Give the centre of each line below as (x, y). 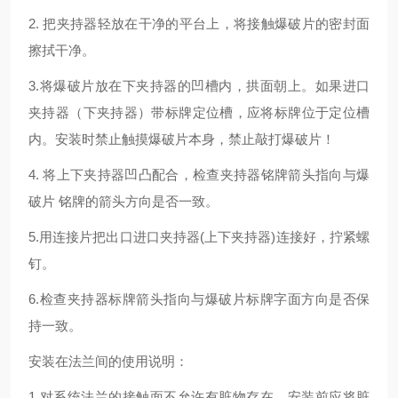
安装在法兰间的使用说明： (108, 361)
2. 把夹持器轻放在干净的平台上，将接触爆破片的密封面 (199, 24)
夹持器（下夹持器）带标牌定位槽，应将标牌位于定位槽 (199, 112)
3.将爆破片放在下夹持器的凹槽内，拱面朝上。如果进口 (199, 86)
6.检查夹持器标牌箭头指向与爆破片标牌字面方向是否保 (199, 299)
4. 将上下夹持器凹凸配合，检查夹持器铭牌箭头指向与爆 (199, 175)
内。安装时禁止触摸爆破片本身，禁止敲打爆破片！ (182, 139)
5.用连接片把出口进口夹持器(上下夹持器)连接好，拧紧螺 (199, 237)
